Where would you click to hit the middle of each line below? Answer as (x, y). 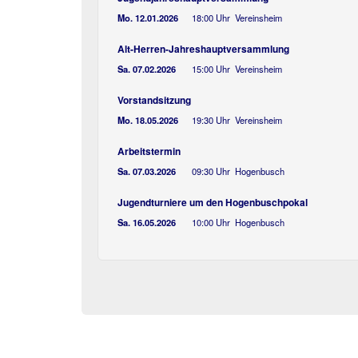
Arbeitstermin (149, 151)
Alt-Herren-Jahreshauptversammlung (203, 49)
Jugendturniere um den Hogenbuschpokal (213, 202)
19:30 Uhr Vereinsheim (237, 120)
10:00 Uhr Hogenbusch (238, 222)
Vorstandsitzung (154, 100)
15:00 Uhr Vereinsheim (237, 69)
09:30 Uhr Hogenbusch (238, 171)
